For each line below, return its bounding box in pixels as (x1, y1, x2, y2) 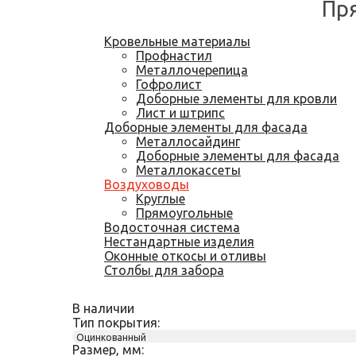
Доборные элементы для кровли (136, 91, 337, 106)
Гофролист (136, 77, 202, 91)
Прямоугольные (136, 206, 233, 220)
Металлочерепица (136, 63, 248, 77)
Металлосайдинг (136, 134, 240, 149)
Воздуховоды (104, 177, 189, 192)
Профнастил (136, 48, 212, 63)
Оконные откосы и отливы (104, 249, 266, 263)
